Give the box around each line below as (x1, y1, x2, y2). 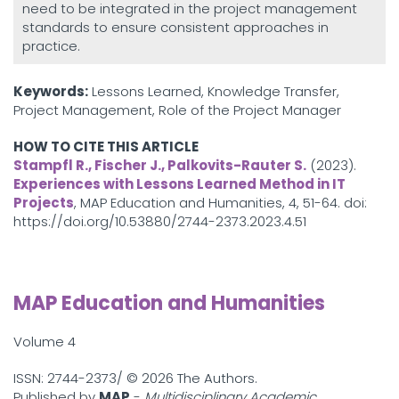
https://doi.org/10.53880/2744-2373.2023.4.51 (13, 212, 306, 231)
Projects (13, 193, 74, 212)
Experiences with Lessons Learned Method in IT (13, 175, 346, 193)
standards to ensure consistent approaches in (22, 18, 329, 37)
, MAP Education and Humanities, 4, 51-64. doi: (74, 193, 367, 212)
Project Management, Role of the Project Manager (13, 101, 341, 119)
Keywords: (13, 82, 88, 101)
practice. (22, 37, 80, 55)
